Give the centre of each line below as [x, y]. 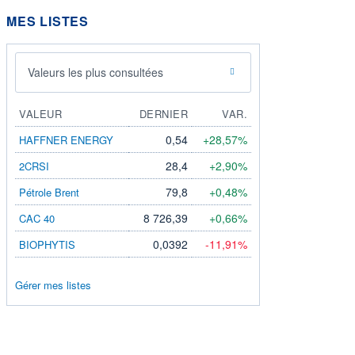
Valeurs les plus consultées [95, 72]
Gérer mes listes [53, 284]
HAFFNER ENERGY [66, 139]
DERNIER [163, 113]
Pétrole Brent [49, 192]
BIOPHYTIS [47, 244]
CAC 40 [37, 218]
